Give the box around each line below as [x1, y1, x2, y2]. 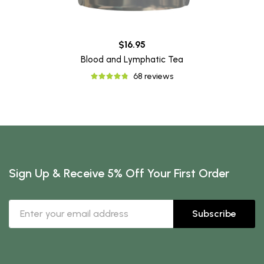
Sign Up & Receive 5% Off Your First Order [9, 166, 229, 181]
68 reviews [133, 71, 174, 82]
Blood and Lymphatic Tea [81, 54, 183, 65]
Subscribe [192, 208, 236, 220]
